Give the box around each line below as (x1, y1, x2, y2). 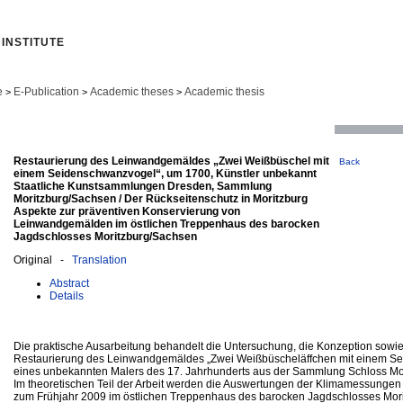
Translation (72, 253, 127, 266)
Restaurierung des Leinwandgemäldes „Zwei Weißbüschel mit (13, 154, 329, 167)
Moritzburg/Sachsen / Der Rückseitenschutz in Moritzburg (13, 192, 308, 205)
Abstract (49, 276, 89, 290)
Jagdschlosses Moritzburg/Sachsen (13, 229, 197, 243)
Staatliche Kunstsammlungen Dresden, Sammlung (13, 179, 272, 193)
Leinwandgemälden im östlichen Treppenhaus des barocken (13, 217, 319, 230)
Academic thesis (184, 85, 264, 98)
